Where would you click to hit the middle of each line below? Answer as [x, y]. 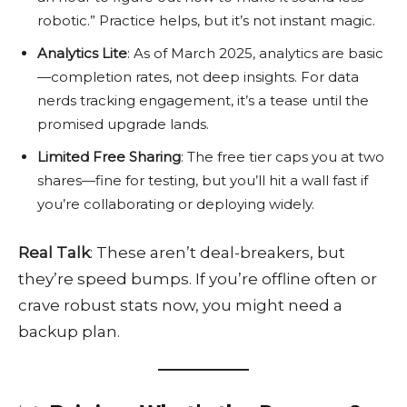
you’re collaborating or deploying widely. [176, 204]
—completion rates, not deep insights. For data [198, 77]
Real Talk [54, 253]
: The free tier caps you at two [283, 157]
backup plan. [69, 332]
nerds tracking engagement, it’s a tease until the [203, 101]
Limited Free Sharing [109, 157]
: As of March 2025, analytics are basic [255, 54]
